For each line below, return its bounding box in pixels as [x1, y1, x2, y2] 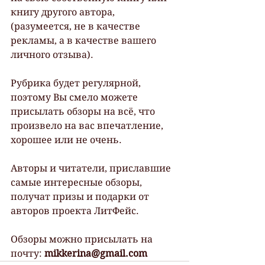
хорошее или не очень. [11, 134, 124, 146]
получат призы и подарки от [11, 190, 151, 202]
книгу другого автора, [11, 6, 117, 18]
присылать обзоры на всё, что [11, 105, 157, 117]
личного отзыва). [11, 49, 96, 60]
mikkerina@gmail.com [44, 247, 147, 259]
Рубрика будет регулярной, [11, 77, 143, 89]
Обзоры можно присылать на [11, 233, 155, 245]
